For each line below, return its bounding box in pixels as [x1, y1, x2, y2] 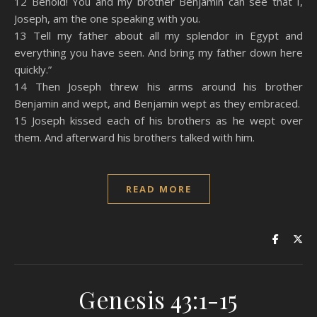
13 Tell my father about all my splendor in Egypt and [14, 28, 303, 42]
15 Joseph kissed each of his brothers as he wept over [14, 113, 303, 127]
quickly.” [14, 62, 52, 76]
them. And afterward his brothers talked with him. [14, 130, 255, 144]
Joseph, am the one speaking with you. [14, 11, 200, 25]
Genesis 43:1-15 [79, 284, 238, 315]
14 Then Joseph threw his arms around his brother [14, 79, 303, 93]
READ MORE [125, 183, 192, 195]
